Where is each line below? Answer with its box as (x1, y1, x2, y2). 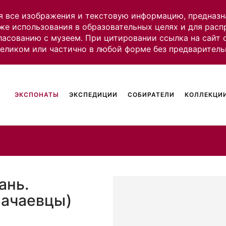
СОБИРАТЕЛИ (128, 91, 175, 98)
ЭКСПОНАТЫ (15, 91, 60, 98)
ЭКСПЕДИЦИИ (69, 91, 118, 98)
